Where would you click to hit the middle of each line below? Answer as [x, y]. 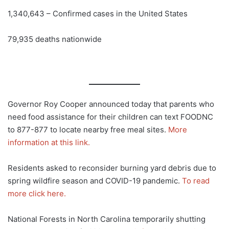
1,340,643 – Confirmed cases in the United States [98, 13]
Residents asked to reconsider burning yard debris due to [112, 168]
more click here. [37, 193]
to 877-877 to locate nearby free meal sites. [88, 129]
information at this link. [49, 142]
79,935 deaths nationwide [55, 39]
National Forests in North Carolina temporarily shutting [107, 219]
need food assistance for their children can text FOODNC [110, 117]
